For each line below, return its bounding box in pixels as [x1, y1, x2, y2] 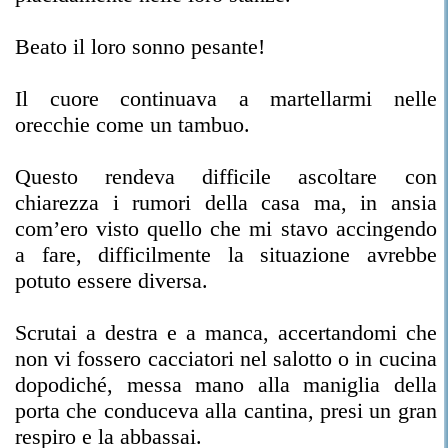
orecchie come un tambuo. [15, 112, 250, 137]
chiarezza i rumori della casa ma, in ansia [15, 190, 437, 215]
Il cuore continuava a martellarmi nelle [15, 86, 437, 111]
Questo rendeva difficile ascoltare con [15, 164, 437, 189]
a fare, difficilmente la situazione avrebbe [15, 242, 437, 267]
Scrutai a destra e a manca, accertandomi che [15, 320, 437, 345]
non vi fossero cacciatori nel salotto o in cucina [15, 346, 437, 371]
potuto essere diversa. [15, 268, 208, 293]
